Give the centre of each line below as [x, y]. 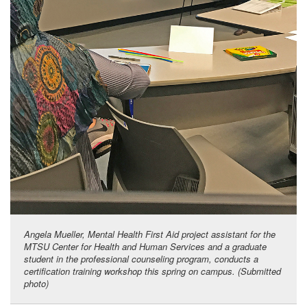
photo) [36, 284]
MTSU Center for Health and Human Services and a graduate [145, 247]
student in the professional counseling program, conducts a [141, 259]
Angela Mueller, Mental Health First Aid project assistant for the [150, 234]
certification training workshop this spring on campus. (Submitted [152, 271]
